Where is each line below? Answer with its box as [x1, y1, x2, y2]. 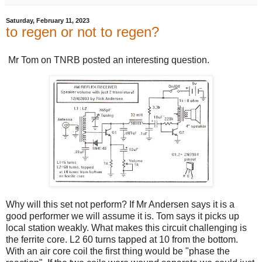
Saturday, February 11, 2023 [6, 17, 89, 25]
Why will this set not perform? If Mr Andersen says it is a [6, 199, 235, 209]
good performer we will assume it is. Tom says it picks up [6, 211, 239, 221]
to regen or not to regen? [6, 24, 159, 40]
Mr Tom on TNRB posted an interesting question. [6, 55, 209, 65]
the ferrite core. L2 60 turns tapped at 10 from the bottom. [6, 234, 238, 244]
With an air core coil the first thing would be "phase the [6, 246, 230, 256]
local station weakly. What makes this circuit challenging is [6, 222, 247, 233]
